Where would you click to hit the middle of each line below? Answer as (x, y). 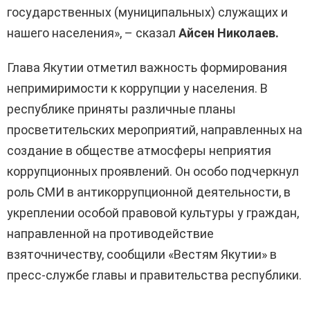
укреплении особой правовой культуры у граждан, (153, 213)
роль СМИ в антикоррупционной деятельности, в (149, 192)
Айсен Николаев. (229, 33)
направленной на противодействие (110, 234)
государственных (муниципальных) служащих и (147, 12)
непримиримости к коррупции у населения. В (137, 89)
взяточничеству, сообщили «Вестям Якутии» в (142, 255)
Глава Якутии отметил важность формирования (147, 68)
